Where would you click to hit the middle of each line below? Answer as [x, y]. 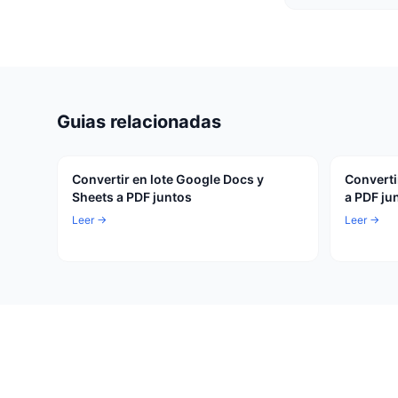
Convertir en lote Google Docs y [168, 179]
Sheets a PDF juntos [132, 197]
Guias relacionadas [139, 122]
